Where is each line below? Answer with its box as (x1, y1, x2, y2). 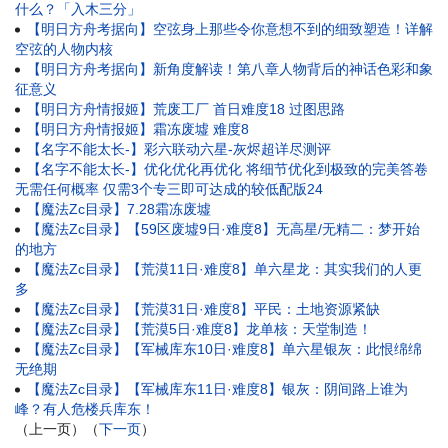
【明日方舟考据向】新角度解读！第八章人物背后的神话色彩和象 (27, 60, 433, 77)
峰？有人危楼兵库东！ (15, 400, 155, 417)
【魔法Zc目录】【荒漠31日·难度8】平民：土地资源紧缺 (27, 300, 380, 317)
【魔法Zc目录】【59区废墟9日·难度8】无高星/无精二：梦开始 (27, 220, 420, 237)
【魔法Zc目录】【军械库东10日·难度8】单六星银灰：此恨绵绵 (27, 340, 422, 357)
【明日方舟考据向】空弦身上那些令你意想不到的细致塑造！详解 (27, 20, 433, 37)
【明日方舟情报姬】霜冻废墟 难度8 (27, 120, 249, 137)
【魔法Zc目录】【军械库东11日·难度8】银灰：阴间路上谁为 (27, 380, 408, 397)
